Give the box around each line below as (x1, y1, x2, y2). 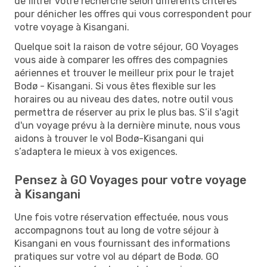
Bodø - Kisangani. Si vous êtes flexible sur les (14, 80, 216, 92)
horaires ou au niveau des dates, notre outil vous (14, 93, 233, 105)
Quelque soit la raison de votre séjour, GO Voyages (14, 41, 238, 52)
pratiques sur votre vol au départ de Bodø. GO (14, 250, 219, 262)
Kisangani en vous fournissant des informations (14, 237, 230, 249)
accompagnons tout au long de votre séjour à (14, 224, 219, 236)
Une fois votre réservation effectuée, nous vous (14, 211, 228, 223)
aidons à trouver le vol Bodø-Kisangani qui (14, 132, 204, 144)
